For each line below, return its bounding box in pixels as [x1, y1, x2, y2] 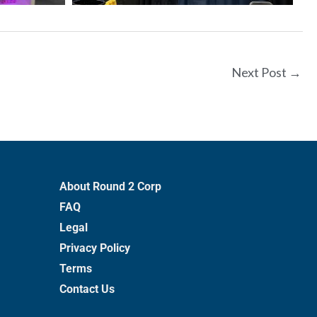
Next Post [231, 64, 289, 81]
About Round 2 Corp [59, 180, 161, 194]
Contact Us [59, 282, 115, 296]
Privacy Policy [59, 241, 130, 255]
